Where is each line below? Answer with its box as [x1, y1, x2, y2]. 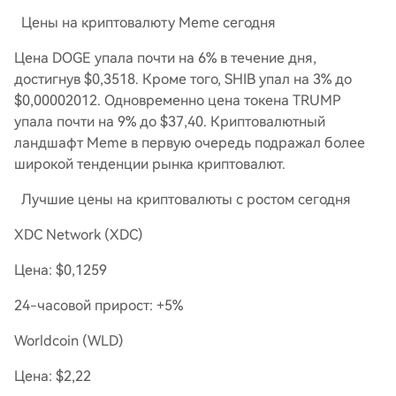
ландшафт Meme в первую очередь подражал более [14, 134, 365, 151]
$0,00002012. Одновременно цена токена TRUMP [14, 92, 341, 109]
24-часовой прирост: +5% [14, 297, 183, 314]
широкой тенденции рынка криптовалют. [14, 156, 286, 172]
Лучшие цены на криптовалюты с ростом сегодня [14, 191, 351, 208]
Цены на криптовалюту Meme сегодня [14, 14, 276, 31]
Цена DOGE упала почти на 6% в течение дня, [14, 49, 316, 66]
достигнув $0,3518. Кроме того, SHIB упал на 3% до [14, 71, 352, 88]
